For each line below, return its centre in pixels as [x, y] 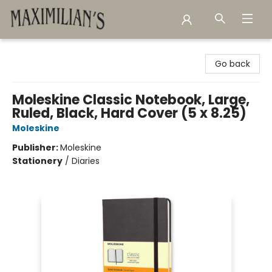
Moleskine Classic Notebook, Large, [131, 100]
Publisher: [36, 148]
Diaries [86, 161]
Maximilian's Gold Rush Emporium [80, 50]
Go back [233, 64]
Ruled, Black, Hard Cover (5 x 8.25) [129, 113]
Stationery [37, 161]
